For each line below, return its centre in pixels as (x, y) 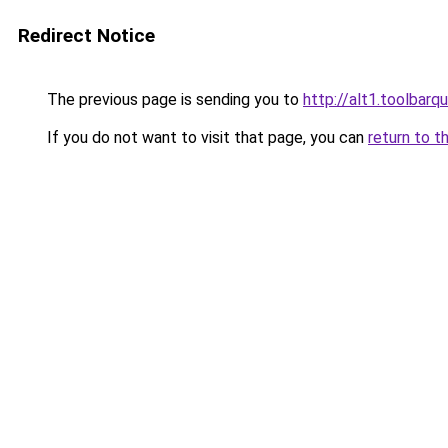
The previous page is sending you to (173, 99)
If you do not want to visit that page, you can (205, 137)
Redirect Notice (86, 35)
